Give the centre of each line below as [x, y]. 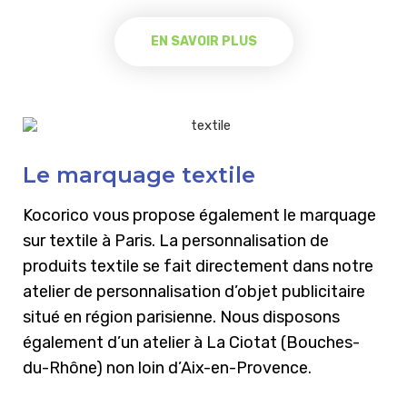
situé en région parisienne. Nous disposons [181, 318]
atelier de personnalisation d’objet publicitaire [194, 292]
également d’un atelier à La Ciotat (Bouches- [191, 343]
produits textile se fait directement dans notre [198, 267]
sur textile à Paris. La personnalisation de [176, 241]
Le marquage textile [139, 175]
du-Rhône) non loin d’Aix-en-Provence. [167, 368]
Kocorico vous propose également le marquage [199, 216]
